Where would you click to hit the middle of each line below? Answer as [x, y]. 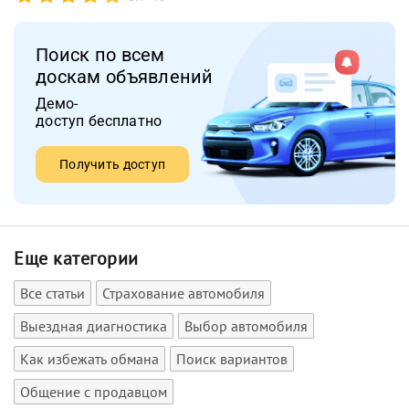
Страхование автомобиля [184, 293]
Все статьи [52, 293]
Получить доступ [113, 164]
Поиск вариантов [232, 358]
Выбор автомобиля [246, 325]
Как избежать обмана [89, 358]
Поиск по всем [100, 54]
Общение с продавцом [94, 391]
